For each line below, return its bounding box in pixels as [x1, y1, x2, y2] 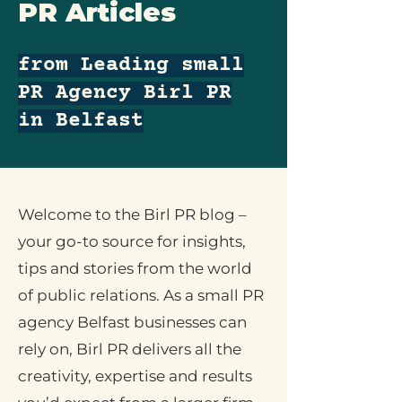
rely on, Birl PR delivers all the [18, 340, 241, 358]
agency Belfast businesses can [18, 313, 247, 331]
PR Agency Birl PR [18, 82, 232, 105]
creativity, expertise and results [18, 367, 252, 385]
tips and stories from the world [18, 259, 252, 277]
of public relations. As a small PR [18, 286, 264, 304]
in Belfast [18, 109, 144, 133]
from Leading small [18, 54, 244, 77]
